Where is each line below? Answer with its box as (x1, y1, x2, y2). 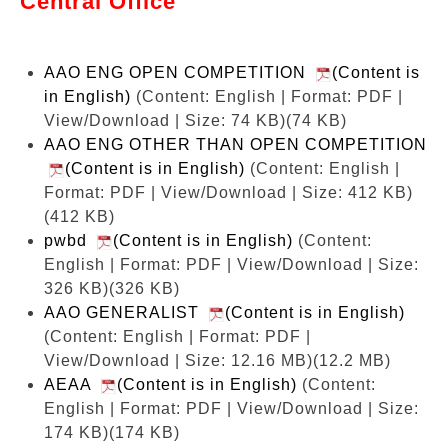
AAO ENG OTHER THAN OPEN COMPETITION (44, 135, 427, 153)
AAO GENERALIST (44, 303, 209, 321)
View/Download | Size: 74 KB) (44, 111, 286, 129)
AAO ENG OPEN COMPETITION (44, 63, 316, 81)
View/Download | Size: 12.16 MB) (44, 351, 313, 369)
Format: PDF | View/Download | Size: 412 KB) (44, 183, 413, 201)
